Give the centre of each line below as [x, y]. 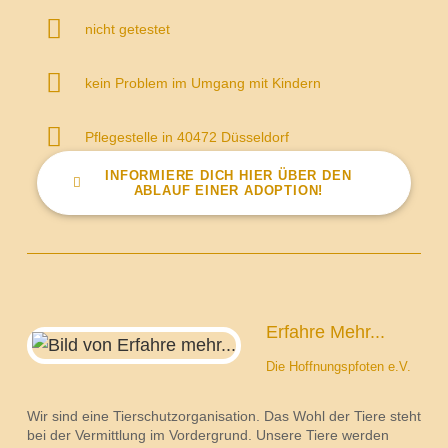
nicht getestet [127, 28]
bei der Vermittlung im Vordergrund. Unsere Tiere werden [207, 434]
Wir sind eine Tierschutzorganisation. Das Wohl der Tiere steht [223, 415]
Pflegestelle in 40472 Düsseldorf [186, 136]
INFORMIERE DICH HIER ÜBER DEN [228, 175]
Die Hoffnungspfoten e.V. [338, 366]
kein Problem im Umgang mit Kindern [202, 82]
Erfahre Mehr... [325, 331]
